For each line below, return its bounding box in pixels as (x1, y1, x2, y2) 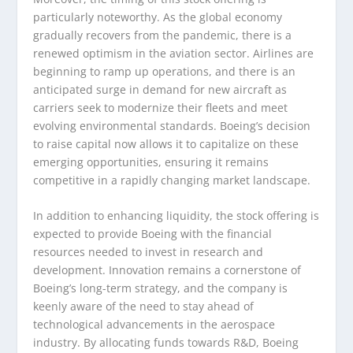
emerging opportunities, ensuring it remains (33, 154, 269, 169)
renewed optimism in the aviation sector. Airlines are (33, 45, 314, 61)
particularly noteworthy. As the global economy (33, 9, 283, 24)
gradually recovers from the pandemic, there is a (33, 27, 292, 43)
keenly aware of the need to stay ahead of (33, 298, 255, 314)
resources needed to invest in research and (33, 243, 264, 259)
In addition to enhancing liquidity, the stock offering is (33, 207, 320, 223)
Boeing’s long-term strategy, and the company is (33, 280, 288, 295)
